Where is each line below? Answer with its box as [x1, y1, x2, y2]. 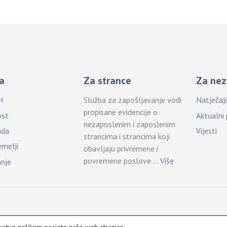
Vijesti [196, 125, 217, 136]
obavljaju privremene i [84, 143, 159, 154]
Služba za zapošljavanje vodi [84, 95, 182, 105]
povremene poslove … [84, 156, 161, 166]
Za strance [84, 74, 132, 88]
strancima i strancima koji [84, 131, 170, 142]
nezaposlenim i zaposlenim [84, 119, 176, 130]
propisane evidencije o [84, 107, 158, 118]
